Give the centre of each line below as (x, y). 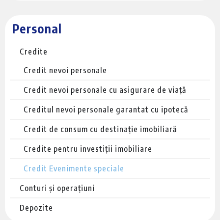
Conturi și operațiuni (57, 188)
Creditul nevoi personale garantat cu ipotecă (106, 109)
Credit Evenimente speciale (74, 168)
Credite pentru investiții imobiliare (88, 149)
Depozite (36, 207)
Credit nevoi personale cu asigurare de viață (105, 90)
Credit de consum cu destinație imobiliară (100, 129)
